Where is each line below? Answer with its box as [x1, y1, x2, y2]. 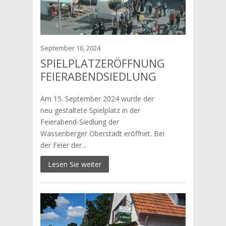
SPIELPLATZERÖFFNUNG [40, 55, 165, 71]
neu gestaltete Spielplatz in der [40, 105, 140, 115]
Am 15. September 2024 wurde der [40, 94, 154, 103]
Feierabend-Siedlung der [40, 117, 119, 127]
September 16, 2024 [40, 43, 100, 52]
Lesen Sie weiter [47, 159, 101, 169]
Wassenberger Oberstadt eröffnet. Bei [40, 129, 164, 138]
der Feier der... [40, 140, 86, 150]
